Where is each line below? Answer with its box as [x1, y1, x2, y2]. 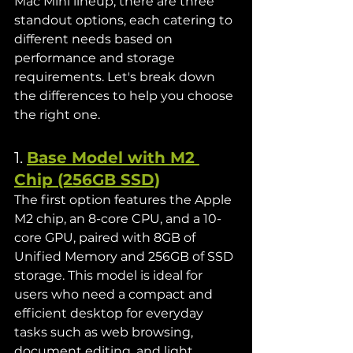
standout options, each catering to [14, 13, 236, 28]
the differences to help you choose [14, 88, 236, 103]
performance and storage [14, 50, 178, 65]
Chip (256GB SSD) [14, 170, 160, 189]
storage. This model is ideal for [14, 268, 206, 283]
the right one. [14, 107, 100, 122]
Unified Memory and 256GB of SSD [14, 249, 236, 264]
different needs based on [14, 32, 176, 46]
